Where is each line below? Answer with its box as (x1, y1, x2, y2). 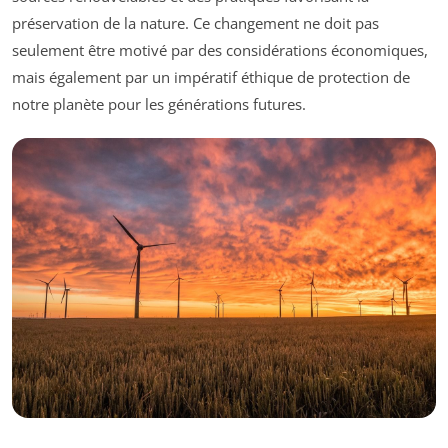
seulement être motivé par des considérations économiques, (12, 39, 428, 60)
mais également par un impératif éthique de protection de (12, 66, 410, 87)
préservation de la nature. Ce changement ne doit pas (12, 12, 379, 33)
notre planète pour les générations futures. (12, 93, 306, 114)
